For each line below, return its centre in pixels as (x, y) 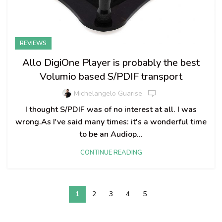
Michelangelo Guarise (108, 94)
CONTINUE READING (111, 152)
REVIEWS (33, 43)
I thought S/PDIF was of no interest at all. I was (111, 109)
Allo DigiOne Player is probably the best (111, 62)
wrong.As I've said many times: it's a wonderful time (111, 122)
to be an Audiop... (111, 134)
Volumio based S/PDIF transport (111, 76)
